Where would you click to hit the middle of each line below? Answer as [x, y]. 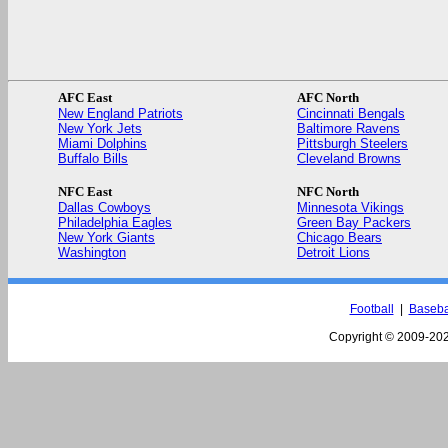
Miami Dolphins [102, 143]
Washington [92, 252]
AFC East [85, 97]
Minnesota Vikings [350, 207]
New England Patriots [120, 113]
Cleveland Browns [349, 158]
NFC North [328, 191]
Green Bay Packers [354, 222]
